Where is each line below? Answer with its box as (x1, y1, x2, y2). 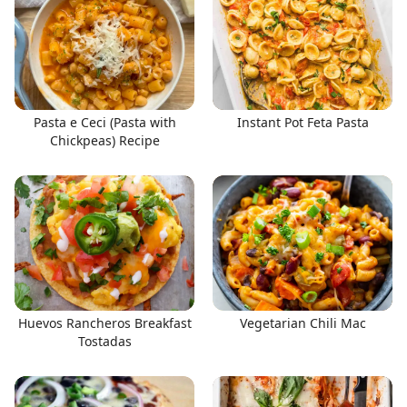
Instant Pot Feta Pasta (236, 114, 369, 131)
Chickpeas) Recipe (49, 132, 160, 149)
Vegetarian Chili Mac (239, 313, 366, 332)
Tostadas (77, 332, 132, 350)
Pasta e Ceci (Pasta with (33, 114, 176, 131)
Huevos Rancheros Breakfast (17, 313, 192, 332)
